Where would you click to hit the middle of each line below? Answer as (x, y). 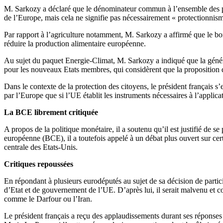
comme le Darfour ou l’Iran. (49, 199)
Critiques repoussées (39, 164)
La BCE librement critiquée (51, 112)
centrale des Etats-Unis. (42, 147)
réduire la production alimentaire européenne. (75, 44)
